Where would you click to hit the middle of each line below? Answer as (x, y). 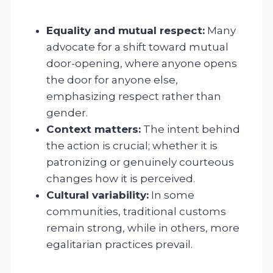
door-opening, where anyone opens (142, 63)
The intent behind (190, 129)
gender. (67, 112)
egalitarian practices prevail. (119, 244)
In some (172, 195)
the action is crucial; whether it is (132, 145)
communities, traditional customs (136, 211)
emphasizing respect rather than (134, 96)
